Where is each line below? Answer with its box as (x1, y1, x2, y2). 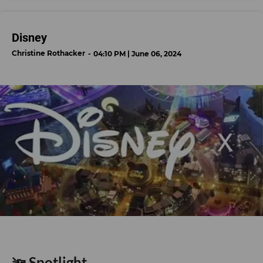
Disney (12, 31, 47, 45)
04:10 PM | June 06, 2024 (93, 49, 181, 59)
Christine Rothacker (12, 49, 85, 58)
